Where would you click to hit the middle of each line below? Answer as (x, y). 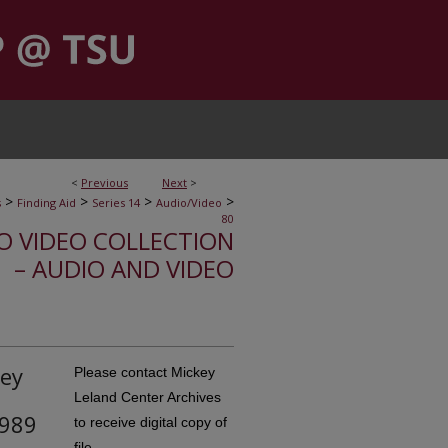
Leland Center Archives (147, 397)
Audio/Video (189, 202)
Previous (104, 182)
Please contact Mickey (144, 372)
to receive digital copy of (150, 422)
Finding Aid (46, 202)
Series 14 (116, 202)
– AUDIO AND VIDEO (124, 268)
